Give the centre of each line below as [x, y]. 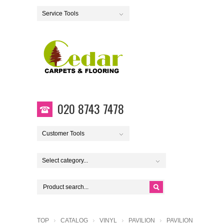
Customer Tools [63, 133]
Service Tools [60, 13]
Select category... [65, 160]
